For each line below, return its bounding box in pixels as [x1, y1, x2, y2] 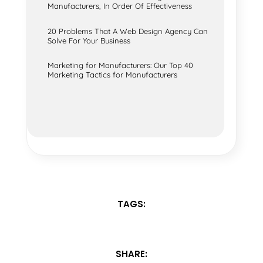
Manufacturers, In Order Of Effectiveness [47, 1, 192, 11]
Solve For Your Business [47, 35, 130, 45]
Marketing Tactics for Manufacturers [47, 70, 177, 80]
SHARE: [115, 248, 147, 261]
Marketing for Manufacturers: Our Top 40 [47, 60, 193, 70]
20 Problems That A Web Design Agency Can [47, 26, 208, 36]
